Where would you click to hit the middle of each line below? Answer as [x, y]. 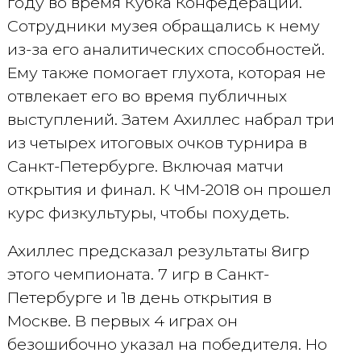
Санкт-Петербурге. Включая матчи [145, 166]
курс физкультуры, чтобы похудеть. [148, 213]
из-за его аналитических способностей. [166, 49]
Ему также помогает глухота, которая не [166, 73]
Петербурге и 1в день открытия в [139, 297]
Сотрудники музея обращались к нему [163, 26]
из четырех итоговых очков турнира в [157, 143]
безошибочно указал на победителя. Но [167, 344]
